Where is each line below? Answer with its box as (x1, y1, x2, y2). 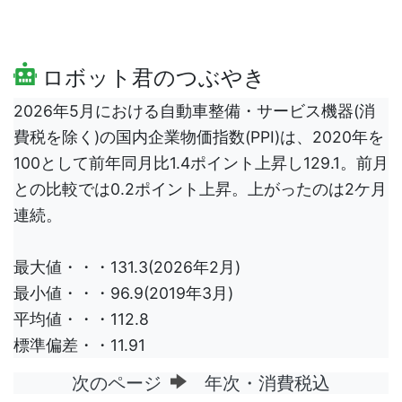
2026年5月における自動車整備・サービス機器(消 (13, 101, 375, 121)
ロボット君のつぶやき (37, 65, 266, 92)
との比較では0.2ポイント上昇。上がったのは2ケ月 (13, 179, 387, 199)
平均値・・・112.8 (13, 310, 149, 329)
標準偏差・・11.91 (13, 336, 145, 355)
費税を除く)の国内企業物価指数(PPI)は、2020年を (13, 127, 384, 147)
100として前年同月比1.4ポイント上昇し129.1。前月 (13, 153, 389, 173)
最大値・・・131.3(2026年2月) (13, 258, 240, 277)
